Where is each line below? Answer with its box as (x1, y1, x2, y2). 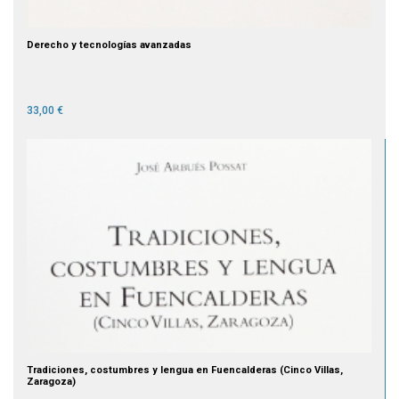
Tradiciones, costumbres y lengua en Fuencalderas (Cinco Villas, (27, 363, 343, 376)
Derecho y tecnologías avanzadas (27, 38, 191, 51)
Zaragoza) (27, 375, 76, 387)
